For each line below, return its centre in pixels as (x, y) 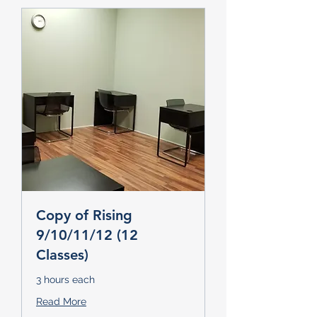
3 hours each (65, 279)
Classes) (62, 255)
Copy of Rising (84, 215)
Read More (61, 301)
